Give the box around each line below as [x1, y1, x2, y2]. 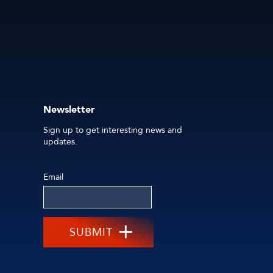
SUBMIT [69, 224, 113, 240]
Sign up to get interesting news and [43, 124, 182, 136]
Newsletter [43, 102, 95, 116]
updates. [43, 135, 77, 147]
